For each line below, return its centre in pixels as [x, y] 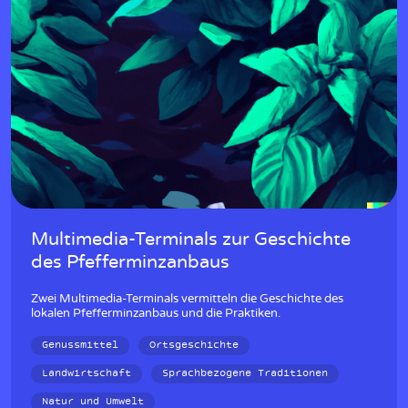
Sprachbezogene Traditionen [245, 374]
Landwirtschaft [87, 374]
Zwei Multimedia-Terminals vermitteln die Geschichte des [187, 299]
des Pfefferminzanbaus [130, 262]
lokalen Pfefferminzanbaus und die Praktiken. [156, 313]
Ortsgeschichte [194, 346]
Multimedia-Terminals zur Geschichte [191, 239]
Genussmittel [80, 346]
